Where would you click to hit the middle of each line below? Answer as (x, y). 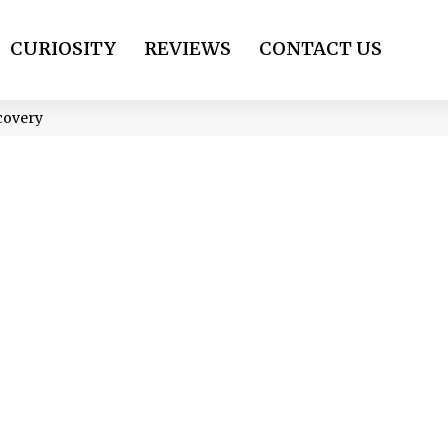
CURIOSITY (63, 48)
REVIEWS (187, 48)
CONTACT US (320, 48)
